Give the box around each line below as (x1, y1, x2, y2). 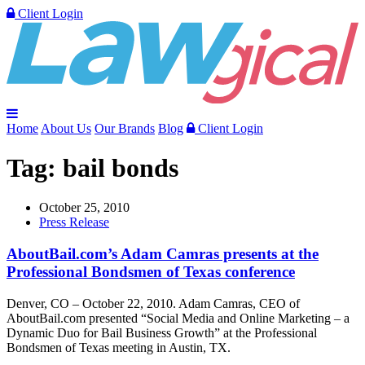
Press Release (39, 215, 109, 230)
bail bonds (63, 153, 178, 183)
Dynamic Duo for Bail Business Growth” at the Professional (7, 325, 317, 340)
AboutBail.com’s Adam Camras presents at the (7, 245, 319, 263)
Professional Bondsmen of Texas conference (7, 263, 295, 281)
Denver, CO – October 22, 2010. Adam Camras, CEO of (7, 296, 300, 310)
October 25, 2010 (39, 200, 130, 215)
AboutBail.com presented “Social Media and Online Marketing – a (7, 310, 350, 325)
